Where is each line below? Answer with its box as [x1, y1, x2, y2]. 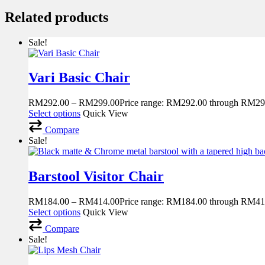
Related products [5, 9, 108, 25]
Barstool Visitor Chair [28, 169, 164, 185]
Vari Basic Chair [28, 70, 130, 86]
